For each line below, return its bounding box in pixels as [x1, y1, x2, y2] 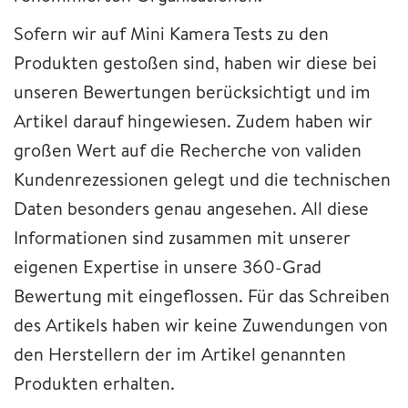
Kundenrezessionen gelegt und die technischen [14, 166, 391, 191]
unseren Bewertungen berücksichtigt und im [14, 78, 371, 104]
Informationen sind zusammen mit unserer [14, 224, 351, 250]
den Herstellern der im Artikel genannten [14, 341, 346, 366]
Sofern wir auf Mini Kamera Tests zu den [14, 20, 329, 46]
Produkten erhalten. [14, 370, 175, 395]
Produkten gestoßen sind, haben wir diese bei [14, 49, 377, 75]
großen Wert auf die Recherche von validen [14, 137, 362, 162]
